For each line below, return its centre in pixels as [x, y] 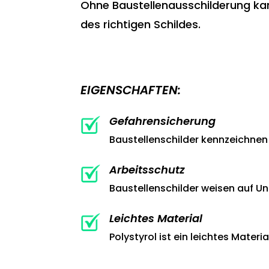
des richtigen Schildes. [141, 24]
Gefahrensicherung [162, 121]
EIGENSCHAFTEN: [131, 90]
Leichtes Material [156, 218]
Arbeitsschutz [147, 169]
